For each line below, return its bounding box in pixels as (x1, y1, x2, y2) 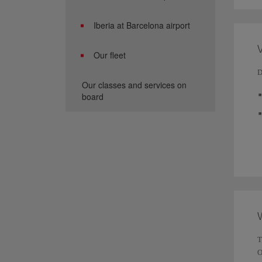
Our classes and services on (82, 79, 187, 91)
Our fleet (94, 49, 126, 61)
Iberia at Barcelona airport (94, 19, 190, 31)
